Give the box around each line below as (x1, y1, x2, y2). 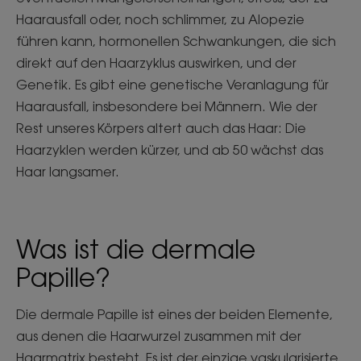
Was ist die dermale (16, 232, 255, 264)
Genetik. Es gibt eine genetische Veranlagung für (16, 76, 329, 93)
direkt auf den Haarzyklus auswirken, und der (16, 54, 297, 71)
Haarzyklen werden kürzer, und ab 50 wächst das (16, 141, 323, 158)
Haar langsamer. (16, 163, 119, 180)
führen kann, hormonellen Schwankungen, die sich (16, 32, 336, 49)
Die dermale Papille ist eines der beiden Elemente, (16, 305, 333, 322)
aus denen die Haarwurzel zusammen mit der (16, 327, 301, 344)
